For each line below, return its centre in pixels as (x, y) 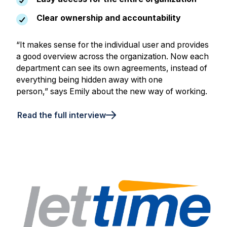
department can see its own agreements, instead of (111, 68)
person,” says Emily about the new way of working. (111, 92)
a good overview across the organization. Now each (112, 57)
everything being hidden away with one (89, 80)
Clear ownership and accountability (108, 18)
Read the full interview (61, 115)
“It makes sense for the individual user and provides (112, 45)
